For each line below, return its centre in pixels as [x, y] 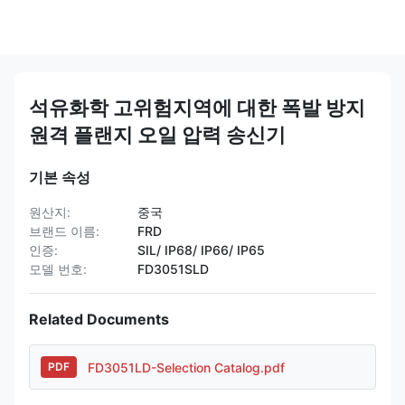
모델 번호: [58, 269]
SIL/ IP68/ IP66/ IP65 [201, 250]
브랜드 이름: [64, 231]
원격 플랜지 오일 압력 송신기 [157, 135]
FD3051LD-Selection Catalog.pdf [186, 367]
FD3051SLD [173, 269]
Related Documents [99, 319]
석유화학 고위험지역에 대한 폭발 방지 [197, 108]
